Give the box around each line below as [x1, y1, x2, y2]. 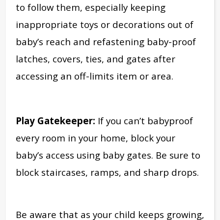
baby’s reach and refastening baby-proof [16, 35, 196, 48]
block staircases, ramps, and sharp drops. [16, 166, 199, 179]
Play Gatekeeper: [16, 114, 95, 127]
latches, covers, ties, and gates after [16, 53, 175, 65]
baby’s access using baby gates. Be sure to [16, 149, 200, 162]
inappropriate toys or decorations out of [16, 18, 193, 31]
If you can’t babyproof [95, 114, 193, 127]
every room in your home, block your [16, 132, 175, 144]
